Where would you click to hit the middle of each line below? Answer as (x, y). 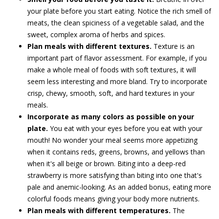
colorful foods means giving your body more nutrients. (113, 199)
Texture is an (173, 46)
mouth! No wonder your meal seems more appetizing (112, 140)
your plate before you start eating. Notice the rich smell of (119, 11)
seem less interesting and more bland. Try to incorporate (117, 81)
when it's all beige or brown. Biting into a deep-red (107, 164)
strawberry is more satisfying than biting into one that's (115, 175)
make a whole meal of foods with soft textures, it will (112, 70)
